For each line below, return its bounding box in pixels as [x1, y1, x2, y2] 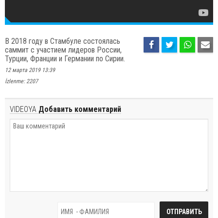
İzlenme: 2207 [5, 77, 38, 85]
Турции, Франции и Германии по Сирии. [5, 54, 125, 63]
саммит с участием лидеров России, [5, 45, 122, 54]
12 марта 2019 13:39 [5, 66, 55, 73]
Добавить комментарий [36, 104, 121, 114]
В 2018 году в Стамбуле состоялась [5, 36, 120, 46]
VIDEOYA [10, 104, 36, 114]
